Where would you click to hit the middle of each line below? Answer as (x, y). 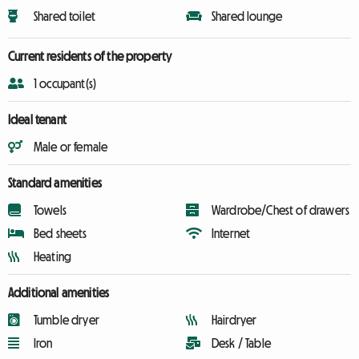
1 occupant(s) (65, 83)
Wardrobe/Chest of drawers (280, 210)
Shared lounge (247, 16)
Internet (231, 233)
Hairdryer (234, 320)
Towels (50, 210)
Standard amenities (55, 183)
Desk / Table (241, 343)
